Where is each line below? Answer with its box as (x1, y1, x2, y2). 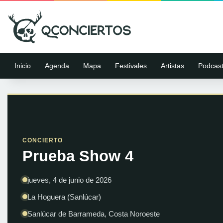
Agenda (45, 62, 69, 70)
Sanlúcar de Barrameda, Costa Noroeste (27, 210, 160, 218)
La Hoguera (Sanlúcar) (27, 193, 101, 201)
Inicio (14, 62, 31, 70)
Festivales (115, 62, 147, 70)
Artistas (161, 62, 184, 70)
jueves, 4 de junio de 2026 (27, 176, 111, 184)
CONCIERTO (22, 137, 63, 144)
